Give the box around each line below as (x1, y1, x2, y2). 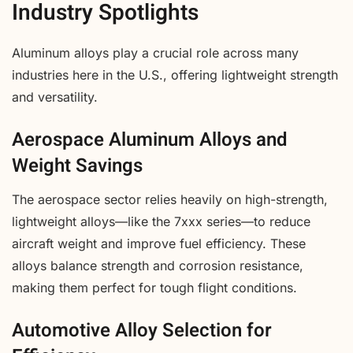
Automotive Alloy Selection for (12, 316, 272, 344)
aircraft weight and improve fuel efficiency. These (12, 235, 306, 251)
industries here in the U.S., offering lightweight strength (12, 66, 338, 83)
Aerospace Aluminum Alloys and (12, 125, 288, 154)
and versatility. (12, 88, 98, 105)
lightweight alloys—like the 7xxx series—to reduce (12, 213, 310, 229)
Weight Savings (12, 151, 143, 180)
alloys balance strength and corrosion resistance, (12, 257, 303, 273)
